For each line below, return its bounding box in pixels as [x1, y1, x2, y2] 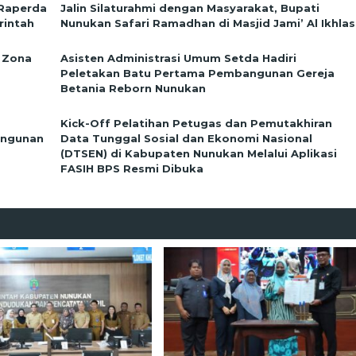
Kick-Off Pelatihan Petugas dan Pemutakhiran [60, 116, 333, 130]
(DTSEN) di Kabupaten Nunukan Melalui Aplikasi [60, 146, 338, 160]
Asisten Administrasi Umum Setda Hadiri [60, 51, 297, 64]
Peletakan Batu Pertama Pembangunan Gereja [60, 66, 335, 79]
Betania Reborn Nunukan [60, 81, 207, 95]
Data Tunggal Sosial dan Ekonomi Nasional [60, 131, 313, 145]
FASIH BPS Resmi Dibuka [60, 161, 204, 175]
